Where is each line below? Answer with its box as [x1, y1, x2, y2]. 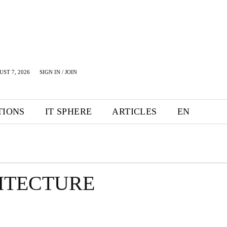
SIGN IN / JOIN [40, 69, 77, 75]
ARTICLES [112, 106, 157, 117]
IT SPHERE [45, 106, 92, 117]
